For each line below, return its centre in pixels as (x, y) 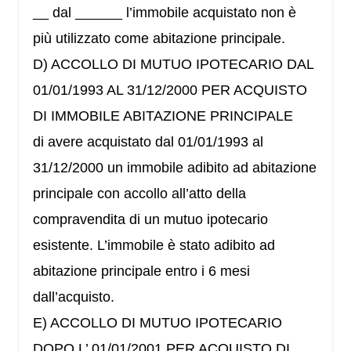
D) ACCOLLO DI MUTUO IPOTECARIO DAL (174, 65)
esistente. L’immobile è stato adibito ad (154, 246)
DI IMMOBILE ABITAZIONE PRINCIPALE (163, 116)
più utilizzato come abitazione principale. (159, 39)
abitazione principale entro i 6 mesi (142, 271)
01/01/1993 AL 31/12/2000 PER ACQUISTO (170, 90)
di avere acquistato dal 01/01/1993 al (148, 142)
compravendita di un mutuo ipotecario (151, 220)
